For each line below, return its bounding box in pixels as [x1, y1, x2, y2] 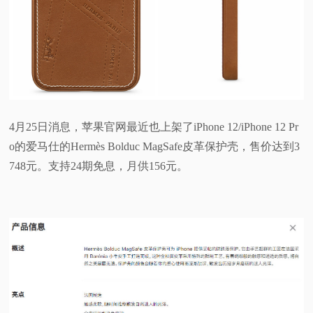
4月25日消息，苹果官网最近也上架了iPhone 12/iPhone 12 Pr [9, 120, 299, 133]
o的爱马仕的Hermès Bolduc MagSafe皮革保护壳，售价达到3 [9, 140, 300, 152]
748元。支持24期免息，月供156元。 [9, 159, 189, 172]
